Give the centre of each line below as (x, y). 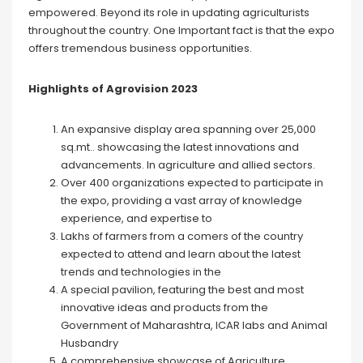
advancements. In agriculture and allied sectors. (188, 165)
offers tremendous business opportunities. (140, 49)
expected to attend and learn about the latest (181, 254)
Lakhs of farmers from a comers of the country (182, 237)
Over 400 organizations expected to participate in (192, 183)
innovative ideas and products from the (164, 308)
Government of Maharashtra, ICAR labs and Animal (194, 326)
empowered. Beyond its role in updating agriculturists (169, 13)
